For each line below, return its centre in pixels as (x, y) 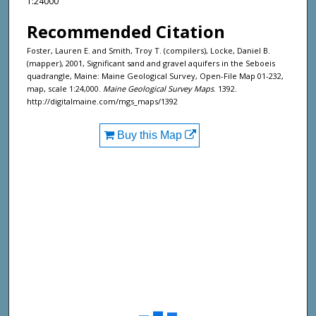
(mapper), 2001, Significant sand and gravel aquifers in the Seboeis (151, 63)
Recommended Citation (126, 32)
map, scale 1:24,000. (65, 89)
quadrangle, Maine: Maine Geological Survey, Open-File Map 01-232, (155, 76)
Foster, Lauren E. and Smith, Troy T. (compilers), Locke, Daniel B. (148, 51)
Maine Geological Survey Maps (158, 89)
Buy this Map (149, 135)
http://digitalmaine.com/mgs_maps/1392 (102, 102)
